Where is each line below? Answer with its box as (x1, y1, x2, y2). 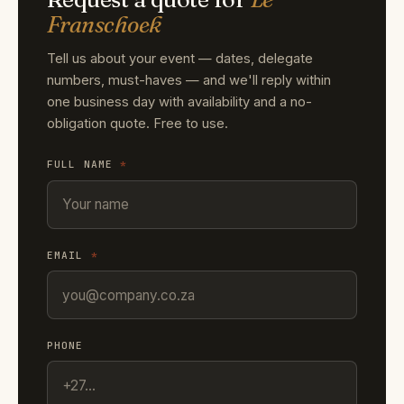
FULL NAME (47, 158, 121, 171)
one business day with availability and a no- (47, 94, 312, 111)
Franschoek (47, 9, 161, 39)
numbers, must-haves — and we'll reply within (47, 72, 331, 89)
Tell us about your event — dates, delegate (47, 50, 313, 68)
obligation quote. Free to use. (47, 115, 228, 133)
